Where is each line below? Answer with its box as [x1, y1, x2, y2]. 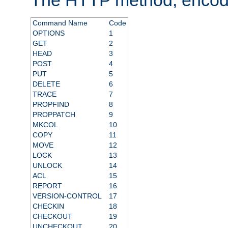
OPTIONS [32, 28, 65, 37]
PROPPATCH [32, 110, 75, 119]
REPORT [32, 181, 62, 190]
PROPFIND [32, 100, 69, 108]
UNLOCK [32, 161, 62, 169]
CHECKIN [32, 202, 64, 210]
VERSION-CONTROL [32, 191, 102, 200]
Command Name [32, 18, 88, 27]
